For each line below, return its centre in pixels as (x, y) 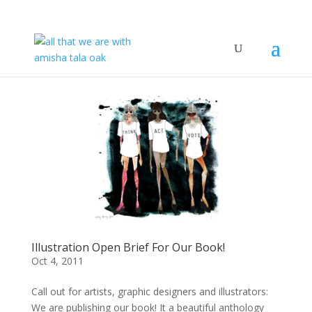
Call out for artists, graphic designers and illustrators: (149, 291)
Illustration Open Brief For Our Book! (128, 247)
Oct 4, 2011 (57, 260)
